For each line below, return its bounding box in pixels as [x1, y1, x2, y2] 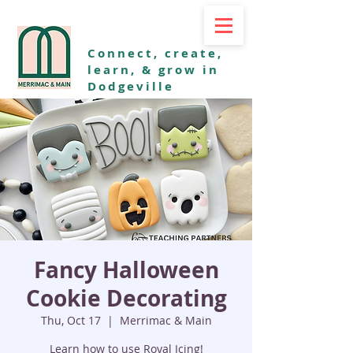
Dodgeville [87, 78, 174, 95]
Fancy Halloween [33, 255, 219, 285]
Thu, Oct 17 [40, 313, 101, 328]
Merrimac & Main [119, 313, 212, 328]
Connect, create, [87, 45, 223, 61]
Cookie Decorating [25, 283, 227, 314]
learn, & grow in [87, 61, 219, 78]
